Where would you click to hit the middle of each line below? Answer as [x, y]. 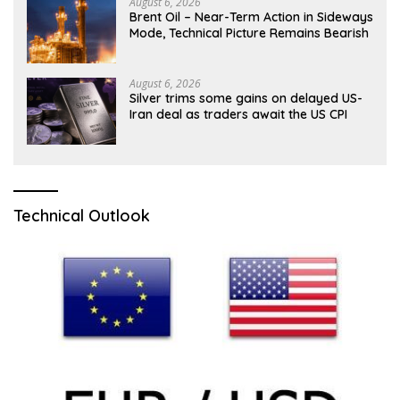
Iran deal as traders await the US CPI [238, 114]
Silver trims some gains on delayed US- [246, 98]
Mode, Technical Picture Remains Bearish [249, 33]
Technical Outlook [82, 215]
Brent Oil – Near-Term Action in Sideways [251, 17]
